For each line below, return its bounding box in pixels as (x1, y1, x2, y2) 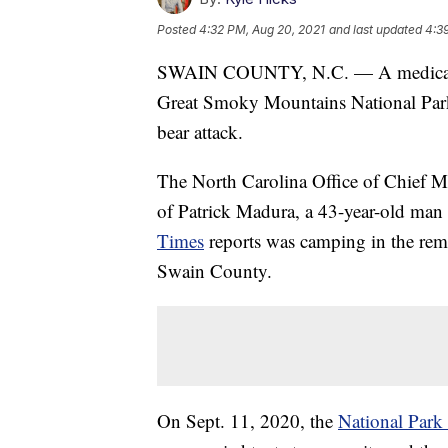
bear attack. (157, 119, 243, 145)
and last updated (329, 22, 422, 38)
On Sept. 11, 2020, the (157, 408, 338, 434)
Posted (157, 22, 199, 38)
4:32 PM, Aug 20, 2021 (199, 22, 325, 38)
